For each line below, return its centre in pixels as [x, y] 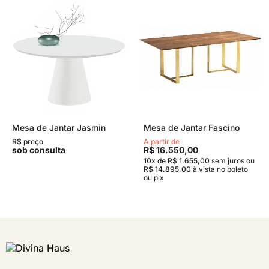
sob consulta [39, 150]
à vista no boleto [219, 169]
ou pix [154, 177]
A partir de [162, 141]
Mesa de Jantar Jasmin [59, 128]
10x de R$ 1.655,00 [177, 161]
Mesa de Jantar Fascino [192, 128]
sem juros [228, 161]
